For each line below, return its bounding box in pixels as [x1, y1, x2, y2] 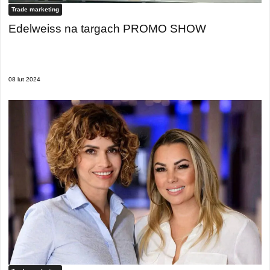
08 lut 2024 [8, 76, 40, 83]
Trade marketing [11, 6, 59, 13]
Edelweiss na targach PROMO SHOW [8, 22, 206, 35]
